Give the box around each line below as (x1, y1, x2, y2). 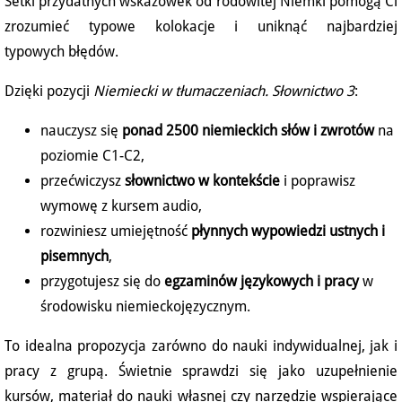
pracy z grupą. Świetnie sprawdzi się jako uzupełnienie (4, 363, 398, 380)
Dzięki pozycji (4, 83, 93, 100)
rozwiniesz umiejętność (40, 223, 191, 240)
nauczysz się (40, 122, 122, 140)
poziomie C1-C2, (40, 147, 148, 165)
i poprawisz (280, 172, 355, 190)
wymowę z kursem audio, (40, 197, 202, 215)
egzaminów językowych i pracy (164, 273, 359, 291)
